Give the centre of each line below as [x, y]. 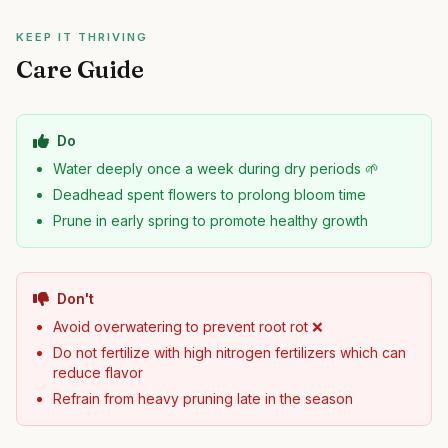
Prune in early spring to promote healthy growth [210, 220]
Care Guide [80, 69]
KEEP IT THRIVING [82, 37]
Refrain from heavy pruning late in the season [203, 398]
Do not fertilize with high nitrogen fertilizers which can [229, 352]
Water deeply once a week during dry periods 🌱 [216, 168]
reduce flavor [98, 372]
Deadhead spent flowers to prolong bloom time [209, 194]
